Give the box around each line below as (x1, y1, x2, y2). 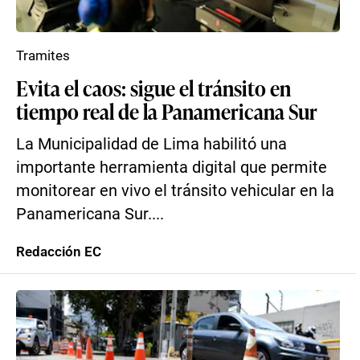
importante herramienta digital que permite (16, 158, 327, 177)
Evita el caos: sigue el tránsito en (16, 73, 291, 102)
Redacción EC (16, 243, 101, 260)
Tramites (16, 47, 70, 63)
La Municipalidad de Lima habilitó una (16, 135, 287, 153)
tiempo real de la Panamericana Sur (16, 96, 317, 125)
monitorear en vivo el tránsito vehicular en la (16, 182, 334, 200)
